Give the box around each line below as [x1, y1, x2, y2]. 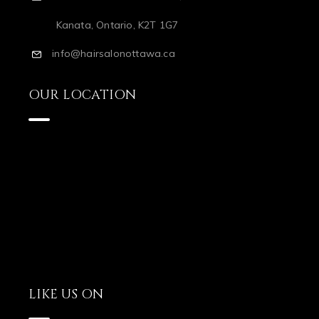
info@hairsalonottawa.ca [52, 26, 175, 40]
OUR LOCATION [28, 66, 136, 84]
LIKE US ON [28, 265, 103, 283]
